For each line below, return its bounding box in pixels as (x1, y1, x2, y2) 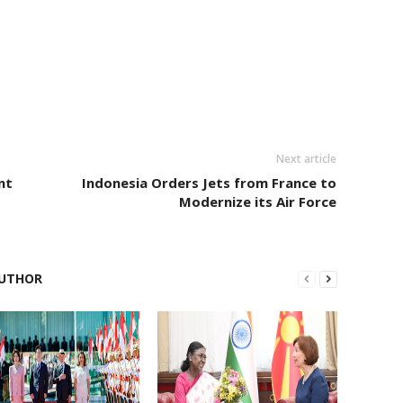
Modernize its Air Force (178, 193, 336, 210)
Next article (275, 151, 336, 166)
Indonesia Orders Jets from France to (81, 174, 336, 192)
